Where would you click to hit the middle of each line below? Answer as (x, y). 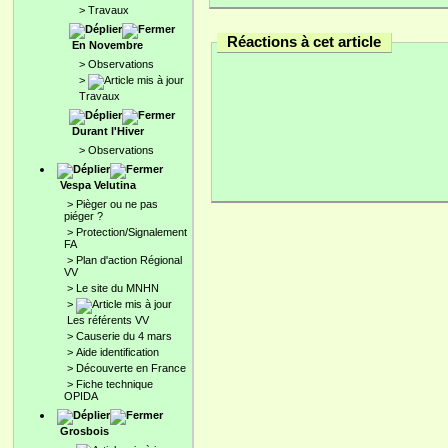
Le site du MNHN (117, 288)
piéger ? (83, 216)
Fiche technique (114, 384)
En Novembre (107, 45)
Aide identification (117, 352)
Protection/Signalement (131, 232)
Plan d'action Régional (129, 260)
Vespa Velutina (98, 185)
